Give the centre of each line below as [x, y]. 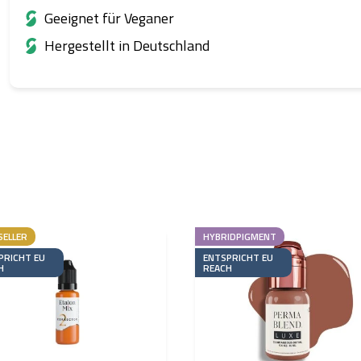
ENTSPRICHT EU [238, 257]
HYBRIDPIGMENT [240, 236]
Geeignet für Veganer [109, 18]
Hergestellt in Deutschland [127, 45]
